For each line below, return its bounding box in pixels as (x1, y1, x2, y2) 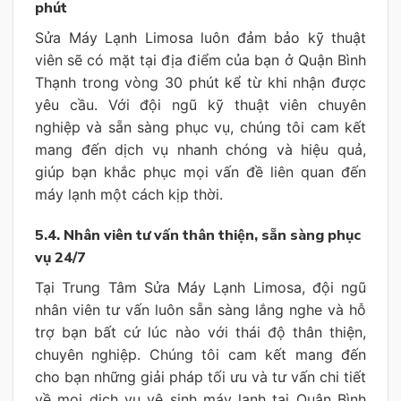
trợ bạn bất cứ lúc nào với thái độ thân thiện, (35, 323, 366, 342)
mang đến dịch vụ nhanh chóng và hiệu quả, (35, 141, 366, 159)
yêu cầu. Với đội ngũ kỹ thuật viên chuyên (35, 96, 366, 115)
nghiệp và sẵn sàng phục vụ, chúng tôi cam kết (35, 118, 366, 137)
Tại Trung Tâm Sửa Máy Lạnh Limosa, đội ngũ (35, 278, 366, 297)
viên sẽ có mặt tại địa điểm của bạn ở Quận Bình (35, 51, 366, 70)
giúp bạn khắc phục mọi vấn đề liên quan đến (35, 163, 366, 182)
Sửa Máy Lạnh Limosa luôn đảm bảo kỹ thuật (35, 29, 366, 47)
